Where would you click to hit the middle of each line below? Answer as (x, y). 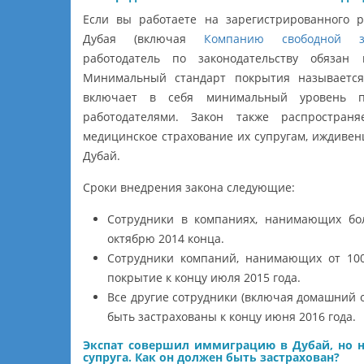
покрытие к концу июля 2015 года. (204, 277)
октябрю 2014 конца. (166, 238)
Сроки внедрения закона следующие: (189, 187)
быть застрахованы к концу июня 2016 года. (232, 316)
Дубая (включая (143, 38)
